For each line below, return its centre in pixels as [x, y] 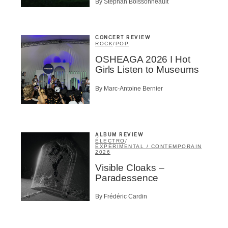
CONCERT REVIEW [123, 38]
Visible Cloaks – [130, 167]
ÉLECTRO [110, 140]
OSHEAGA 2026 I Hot [143, 60]
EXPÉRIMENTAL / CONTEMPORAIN [149, 146]
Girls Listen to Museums [147, 70]
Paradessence [127, 178]
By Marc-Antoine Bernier [129, 88]
